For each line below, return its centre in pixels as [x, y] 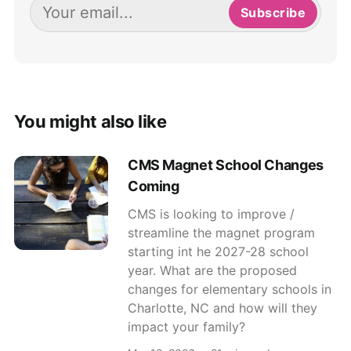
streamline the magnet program [221, 232]
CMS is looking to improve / [211, 213]
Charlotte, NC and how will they [222, 308]
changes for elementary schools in [229, 289]
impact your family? [186, 326]
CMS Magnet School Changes [225, 165]
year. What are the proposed [212, 270]
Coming [153, 186]
